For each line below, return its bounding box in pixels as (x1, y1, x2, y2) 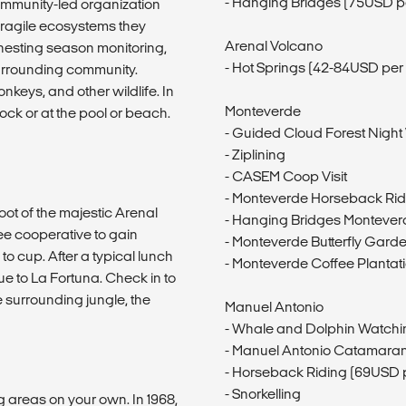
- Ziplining (225, 146, 285, 162)
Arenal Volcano (225, 37, 323, 53)
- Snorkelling (225, 385, 301, 401)
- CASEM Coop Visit (225, 168, 347, 184)
